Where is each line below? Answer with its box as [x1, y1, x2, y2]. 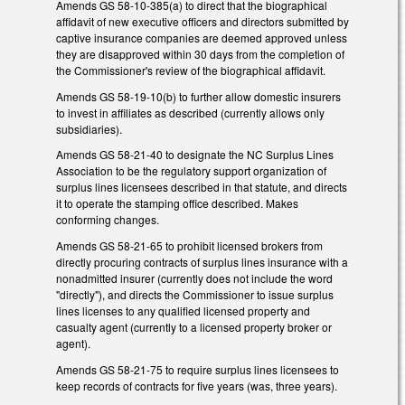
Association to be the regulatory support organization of [56, 163, 326, 179]
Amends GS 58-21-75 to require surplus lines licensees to [56, 361, 339, 377]
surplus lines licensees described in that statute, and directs [56, 179, 347, 195]
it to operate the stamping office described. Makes [56, 195, 298, 212]
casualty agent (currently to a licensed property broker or [56, 319, 332, 335]
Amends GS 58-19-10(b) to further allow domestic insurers [56, 88, 341, 104]
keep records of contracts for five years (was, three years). [56, 377, 337, 393]
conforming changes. [56, 212, 159, 228]
